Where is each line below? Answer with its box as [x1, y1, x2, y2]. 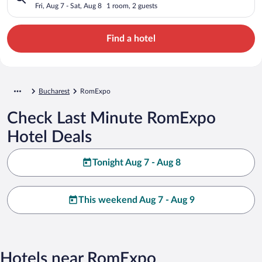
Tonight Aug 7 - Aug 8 [92, 157, 181, 167]
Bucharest [39, 87, 70, 95]
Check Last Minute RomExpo [7, 109, 216, 126]
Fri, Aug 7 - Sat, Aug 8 [35, 2, 102, 9]
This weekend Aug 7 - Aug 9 [78, 195, 195, 205]
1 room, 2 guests [106, 2, 157, 9]
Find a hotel [106, 33, 156, 43]
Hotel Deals [7, 128, 92, 145]
